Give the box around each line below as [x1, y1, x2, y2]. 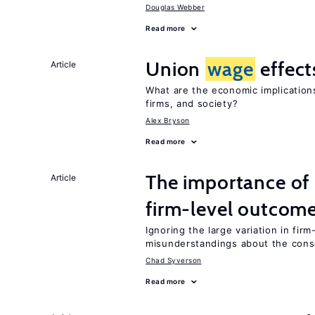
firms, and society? [146, 98, 238, 109]
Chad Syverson [146, 256, 202, 264]
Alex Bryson [146, 116, 190, 124]
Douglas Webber [146, 3, 205, 11]
